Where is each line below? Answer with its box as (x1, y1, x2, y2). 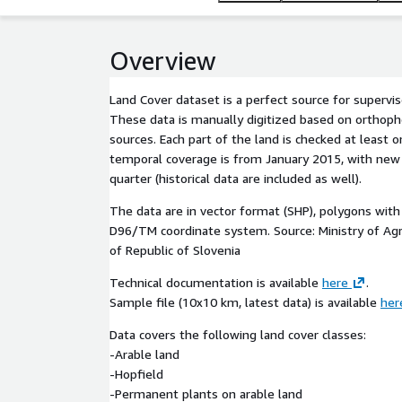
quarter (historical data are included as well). (109, 170, 362, 186)
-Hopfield (109, 366, 163, 381)
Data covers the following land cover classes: (109, 327, 366, 342)
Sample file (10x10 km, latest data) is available (109, 294, 380, 310)
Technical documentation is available (109, 275, 322, 290)
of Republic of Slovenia (109, 242, 240, 258)
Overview (109, 46, 216, 75)
